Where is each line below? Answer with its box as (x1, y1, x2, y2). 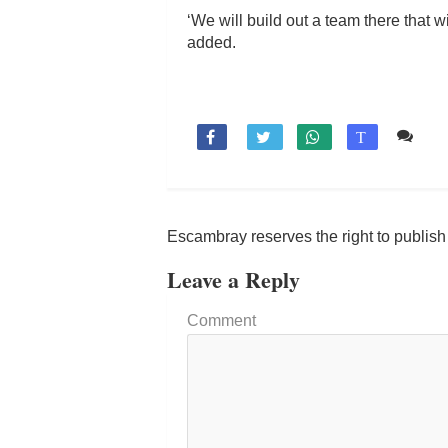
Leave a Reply (167, 262, 300, 296)
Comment (187, 311, 256, 329)
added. (187, 33, 236, 51)
